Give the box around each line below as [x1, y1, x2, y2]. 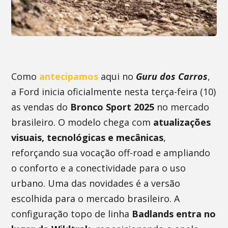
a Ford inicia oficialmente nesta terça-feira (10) [11, 85, 216, 98]
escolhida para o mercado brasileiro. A [11, 192, 180, 205]
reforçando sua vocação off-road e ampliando [11, 147, 211, 159]
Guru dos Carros [136, 70, 208, 82]
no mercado [154, 101, 210, 113]
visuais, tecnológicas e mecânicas [11, 131, 164, 144]
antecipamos [39, 70, 99, 82]
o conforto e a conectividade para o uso [11, 162, 186, 174]
